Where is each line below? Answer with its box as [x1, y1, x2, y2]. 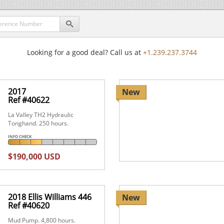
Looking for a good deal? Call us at [27, 47, 143, 57]
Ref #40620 [8, 199, 50, 211]
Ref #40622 [8, 94, 50, 105]
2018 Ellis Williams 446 [8, 191, 92, 202]
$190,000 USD [8, 150, 61, 162]
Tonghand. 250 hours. [8, 118, 69, 127]
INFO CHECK [8, 133, 32, 139]
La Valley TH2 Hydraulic [8, 110, 74, 119]
